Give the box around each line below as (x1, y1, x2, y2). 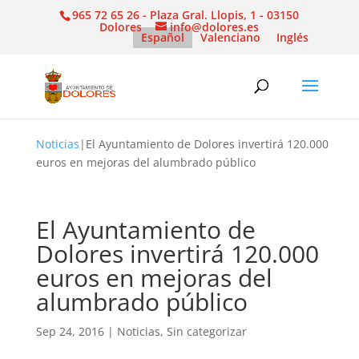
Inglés (276, 29, 309, 45)
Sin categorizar (166, 324, 247, 339)
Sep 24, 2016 (35, 324, 104, 339)
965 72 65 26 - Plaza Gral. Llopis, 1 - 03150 (72, 6, 300, 22)
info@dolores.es (170, 18, 260, 34)
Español (141, 29, 185, 45)
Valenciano (200, 29, 261, 45)
